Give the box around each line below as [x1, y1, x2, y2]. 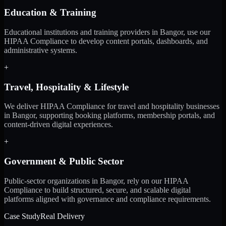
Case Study [4, 211, 40, 220]
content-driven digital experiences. [4, 120, 113, 129]
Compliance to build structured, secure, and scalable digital [4, 185, 191, 194]
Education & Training [4, 7, 96, 18]
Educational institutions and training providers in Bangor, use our [4, 27, 210, 36]
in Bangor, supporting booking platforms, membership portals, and [4, 111, 215, 120]
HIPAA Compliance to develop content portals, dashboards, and [4, 36, 208, 45]
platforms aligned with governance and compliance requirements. [4, 194, 211, 203]
